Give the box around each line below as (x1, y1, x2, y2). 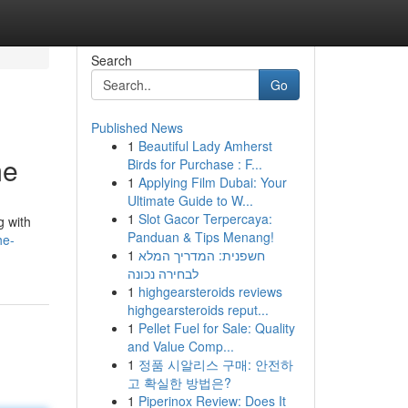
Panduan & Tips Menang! (127, 228, 274, 246)
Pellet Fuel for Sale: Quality (138, 319, 295, 337)
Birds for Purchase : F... (127, 155, 262, 173)
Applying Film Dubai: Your (138, 173, 287, 191)
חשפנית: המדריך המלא (138, 246, 265, 264)
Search (90, 51, 132, 69)
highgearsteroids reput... (127, 301, 269, 319)
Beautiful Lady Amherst (138, 137, 272, 155)
